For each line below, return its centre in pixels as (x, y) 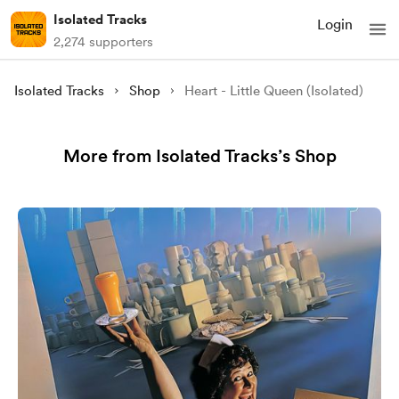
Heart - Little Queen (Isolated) (274, 91)
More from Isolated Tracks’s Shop (199, 156)
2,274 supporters (103, 42)
